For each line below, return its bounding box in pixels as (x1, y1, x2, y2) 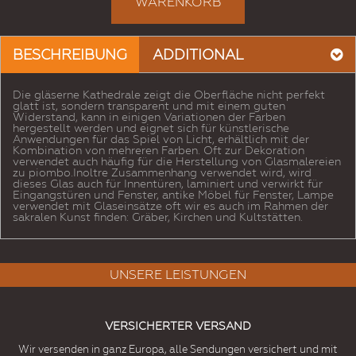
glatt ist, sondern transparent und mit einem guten (13, 99, 285, 113)
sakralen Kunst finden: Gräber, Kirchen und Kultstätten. (13, 211, 303, 224)
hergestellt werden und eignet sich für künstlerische (13, 122, 289, 135)
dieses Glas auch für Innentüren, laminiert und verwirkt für (13, 177, 323, 191)
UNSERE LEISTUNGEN (110, 267, 246, 283)
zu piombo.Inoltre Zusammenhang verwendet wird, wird (13, 166, 311, 180)
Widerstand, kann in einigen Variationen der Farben (13, 110, 285, 124)
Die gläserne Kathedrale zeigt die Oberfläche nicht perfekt (13, 88, 325, 102)
